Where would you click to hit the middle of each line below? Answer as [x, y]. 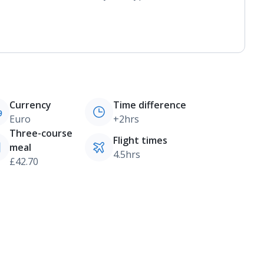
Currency [30, 105]
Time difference [149, 105]
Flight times [140, 140]
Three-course [41, 133]
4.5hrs [126, 154]
